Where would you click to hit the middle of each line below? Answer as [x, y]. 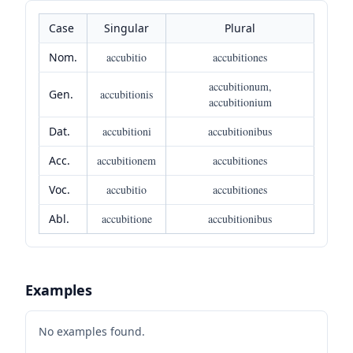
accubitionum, [240, 86]
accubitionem [126, 160]
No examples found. [92, 331]
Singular [126, 28]
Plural [240, 28]
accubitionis [126, 94]
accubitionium [240, 102]
